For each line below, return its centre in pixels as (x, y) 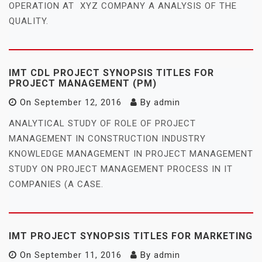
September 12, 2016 (78, 102)
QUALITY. (29, 21)
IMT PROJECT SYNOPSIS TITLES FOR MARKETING (131, 236)
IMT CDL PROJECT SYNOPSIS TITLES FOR (111, 73)
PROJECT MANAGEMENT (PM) (83, 83)
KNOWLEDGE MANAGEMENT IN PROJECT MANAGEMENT (131, 154)
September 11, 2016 (78, 255)
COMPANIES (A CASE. (56, 184)
